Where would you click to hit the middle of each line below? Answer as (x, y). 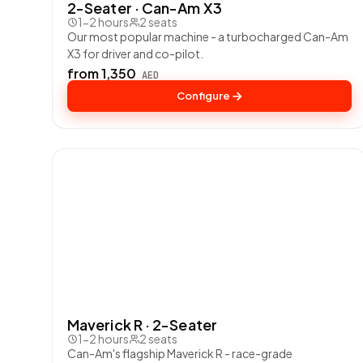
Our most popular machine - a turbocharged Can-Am (208, 37)
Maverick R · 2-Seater (142, 325)
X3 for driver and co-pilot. (135, 54)
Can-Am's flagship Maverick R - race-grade (180, 354)
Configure (203, 96)
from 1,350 (103, 74)
